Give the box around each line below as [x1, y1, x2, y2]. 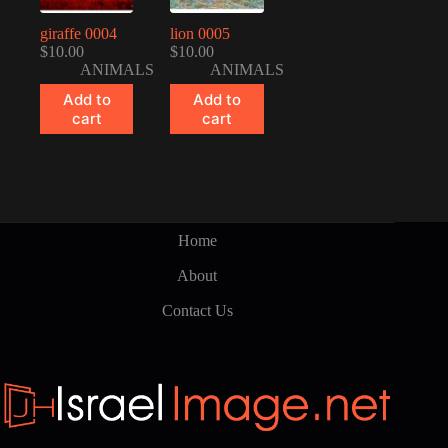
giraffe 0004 [40, 25, 117, 43]
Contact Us [161, 301, 233, 319]
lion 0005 [170, 25, 231, 43]
